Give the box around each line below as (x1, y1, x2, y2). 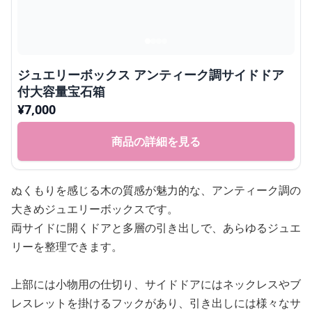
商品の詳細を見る (111, 134, 201, 150)
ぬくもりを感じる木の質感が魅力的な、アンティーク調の (11, 182, 301, 198)
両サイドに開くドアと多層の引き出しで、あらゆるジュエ (11, 220, 301, 236)
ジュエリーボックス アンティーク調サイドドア (17, 66, 284, 84)
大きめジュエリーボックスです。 (11, 201, 178, 217)
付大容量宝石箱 (17, 83, 105, 100)
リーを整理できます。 (11, 239, 123, 255)
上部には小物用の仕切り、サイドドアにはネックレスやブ (11, 276, 301, 292)
